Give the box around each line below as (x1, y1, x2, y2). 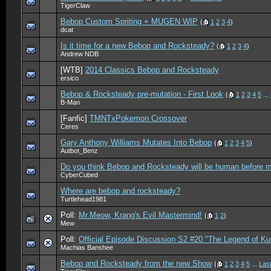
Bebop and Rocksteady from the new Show (60, 259, 212, 268)
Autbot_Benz (60, 147, 98, 155)
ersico (60, 74, 79, 82)
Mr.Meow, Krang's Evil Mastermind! (79, 211, 202, 220)
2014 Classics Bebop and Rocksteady (85, 65, 219, 74)
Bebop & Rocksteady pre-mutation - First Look (60, 90, 223, 99)
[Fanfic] (60, 114, 90, 123)
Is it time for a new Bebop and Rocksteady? (60, 41, 214, 50)
